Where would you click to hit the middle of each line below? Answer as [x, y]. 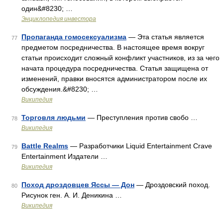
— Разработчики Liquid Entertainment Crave [140, 146]
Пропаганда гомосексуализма [74, 37]
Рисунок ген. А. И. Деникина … [72, 195]
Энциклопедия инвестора [59, 19]
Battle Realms [45, 146]
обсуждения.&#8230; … [60, 89]
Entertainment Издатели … [64, 156]
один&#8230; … [47, 8]
